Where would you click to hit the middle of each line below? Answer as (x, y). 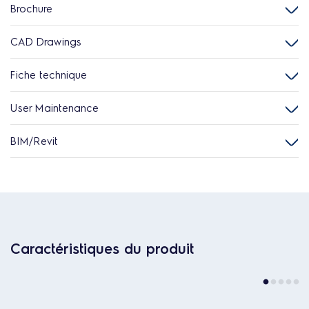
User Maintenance (54, 108)
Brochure (31, 8)
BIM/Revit (34, 141)
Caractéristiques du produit (102, 248)
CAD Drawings (46, 41)
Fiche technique (49, 74)
